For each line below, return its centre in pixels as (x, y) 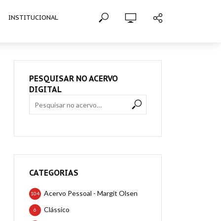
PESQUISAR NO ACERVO (74, 78)
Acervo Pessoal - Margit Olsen (91, 193)
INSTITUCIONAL (33, 18)
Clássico (57, 209)
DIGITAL (45, 89)
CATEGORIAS (54, 173)
